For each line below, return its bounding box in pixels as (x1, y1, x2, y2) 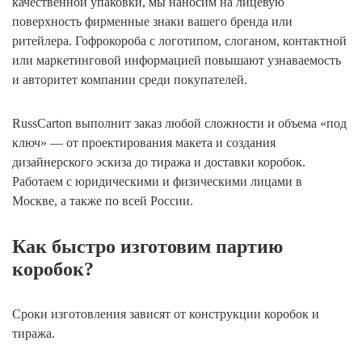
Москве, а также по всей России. (12, 193, 193, 208)
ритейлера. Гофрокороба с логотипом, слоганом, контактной (12, 33, 347, 48)
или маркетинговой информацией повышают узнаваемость (12, 53, 341, 67)
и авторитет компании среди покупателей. (12, 72, 247, 86)
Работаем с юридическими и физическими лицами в (12, 174, 302, 188)
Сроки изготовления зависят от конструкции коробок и (12, 306, 319, 321)
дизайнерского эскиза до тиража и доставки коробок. (12, 154, 305, 169)
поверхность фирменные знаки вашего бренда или (12, 14, 293, 28)
